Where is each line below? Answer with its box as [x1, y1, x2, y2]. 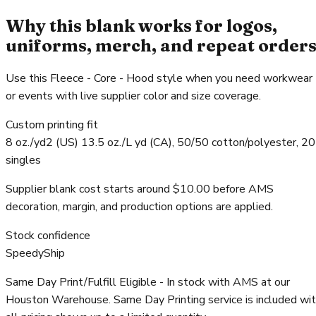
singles [6, 152, 41, 169]
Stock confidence [6, 228, 90, 244]
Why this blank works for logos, [6, 16, 277, 37]
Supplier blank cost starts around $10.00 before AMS [6, 181, 274, 197]
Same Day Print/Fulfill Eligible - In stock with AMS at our [6, 274, 290, 291]
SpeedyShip [6, 245, 65, 262]
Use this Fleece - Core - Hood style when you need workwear [6, 71, 312, 87]
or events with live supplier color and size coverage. [6, 88, 261, 104]
